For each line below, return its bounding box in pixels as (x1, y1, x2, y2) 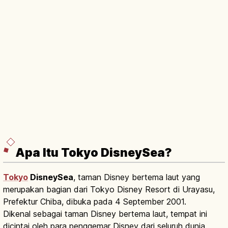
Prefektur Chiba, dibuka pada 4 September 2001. (3, 196, 186, 207)
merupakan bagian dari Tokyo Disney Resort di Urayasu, (3, 184, 215, 194)
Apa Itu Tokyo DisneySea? (15, 145, 172, 160)
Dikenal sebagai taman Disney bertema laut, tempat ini (3, 208, 207, 219)
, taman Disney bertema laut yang (73, 172, 200, 182)
